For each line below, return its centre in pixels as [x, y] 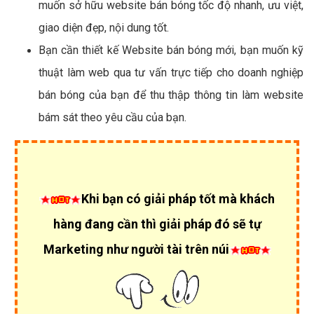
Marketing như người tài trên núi [136, 249]
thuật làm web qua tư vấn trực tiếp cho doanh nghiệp [171, 72]
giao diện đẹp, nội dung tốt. [104, 27]
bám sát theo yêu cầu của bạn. [112, 117]
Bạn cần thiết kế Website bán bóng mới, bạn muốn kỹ [171, 50]
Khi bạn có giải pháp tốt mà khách [178, 198]
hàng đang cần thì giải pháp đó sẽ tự [157, 224]
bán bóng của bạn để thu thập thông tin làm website [171, 95]
